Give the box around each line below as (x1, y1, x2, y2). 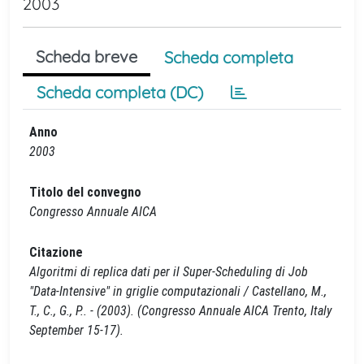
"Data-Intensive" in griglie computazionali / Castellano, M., (29, 284, 327, 299)
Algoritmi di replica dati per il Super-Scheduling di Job (29, 264, 308, 279)
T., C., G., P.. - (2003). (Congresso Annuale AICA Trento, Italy (29, 303, 331, 318)
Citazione (29, 245, 83, 260)
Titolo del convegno (29, 184, 141, 200)
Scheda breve (36, 46, 137, 67)
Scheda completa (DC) (37, 82, 203, 102)
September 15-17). (29, 323, 123, 338)
